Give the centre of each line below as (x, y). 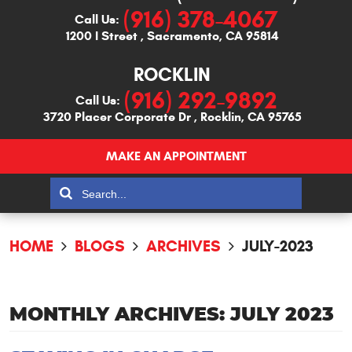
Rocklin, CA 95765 (251, 117)
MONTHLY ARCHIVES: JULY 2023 (172, 315)
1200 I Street (101, 36)
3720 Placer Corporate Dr (117, 117)
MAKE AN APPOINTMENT (176, 156)
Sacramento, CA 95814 (213, 36)
